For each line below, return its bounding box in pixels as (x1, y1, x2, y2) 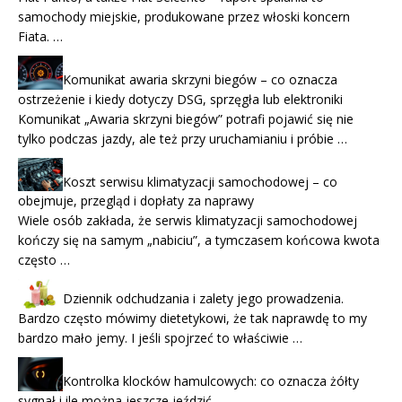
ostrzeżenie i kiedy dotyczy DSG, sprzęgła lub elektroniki (18, 90, 343, 108)
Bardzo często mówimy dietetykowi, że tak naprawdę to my (18, 310, 367, 328)
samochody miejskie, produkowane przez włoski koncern (18, 8, 350, 26)
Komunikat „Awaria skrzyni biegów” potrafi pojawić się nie (18, 109, 354, 127)
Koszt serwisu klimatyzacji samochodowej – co (63, 172, 337, 190)
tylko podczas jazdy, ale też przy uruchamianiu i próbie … (18, 129, 347, 147)
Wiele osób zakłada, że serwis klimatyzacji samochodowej (18, 212, 357, 230)
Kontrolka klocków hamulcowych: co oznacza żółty (63, 371, 359, 389)
